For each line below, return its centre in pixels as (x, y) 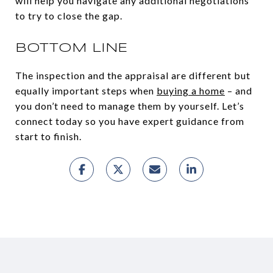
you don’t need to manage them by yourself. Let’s (130, 106)
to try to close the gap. (69, 16)
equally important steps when (86, 91)
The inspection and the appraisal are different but (133, 76)
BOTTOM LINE (72, 48)
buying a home (191, 91)
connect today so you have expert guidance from (130, 121)
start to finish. (48, 136)
